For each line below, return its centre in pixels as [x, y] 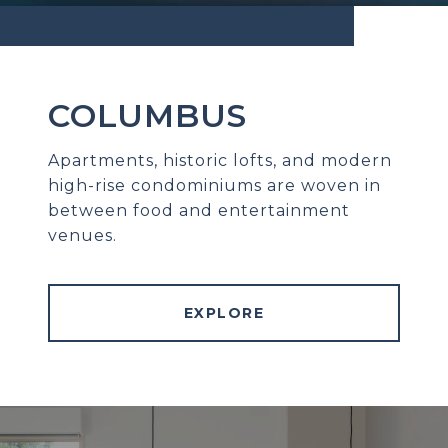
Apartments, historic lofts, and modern [220, 161]
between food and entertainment [199, 211]
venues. [82, 236]
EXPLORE [224, 313]
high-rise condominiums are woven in [214, 186]
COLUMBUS [147, 116]
